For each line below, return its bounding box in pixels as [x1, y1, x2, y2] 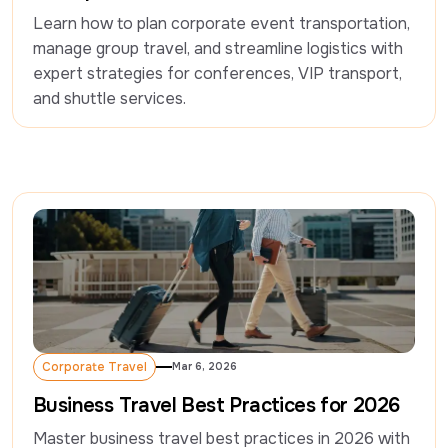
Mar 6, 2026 [172, 359, 237, 373]
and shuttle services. [33, 88, 186, 110]
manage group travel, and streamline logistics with [33, 38, 403, 60]
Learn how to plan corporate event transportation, [33, 13, 410, 35]
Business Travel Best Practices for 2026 [33, 392, 400, 418]
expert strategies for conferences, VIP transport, [33, 63, 402, 85]
